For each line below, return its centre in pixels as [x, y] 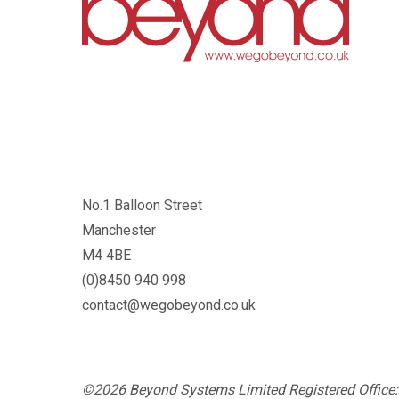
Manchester [119, 231]
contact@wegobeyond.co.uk [169, 305]
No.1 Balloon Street [142, 206]
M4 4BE [106, 256]
